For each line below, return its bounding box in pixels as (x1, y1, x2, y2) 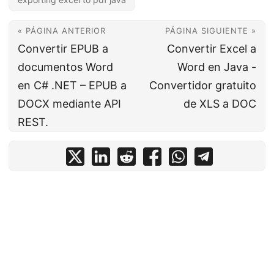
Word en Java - (177, 61, 256, 73)
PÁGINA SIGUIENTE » (165, 26, 256, 35)
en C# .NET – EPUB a (18, 79, 127, 92)
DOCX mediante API (18, 97, 121, 110)
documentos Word (18, 61, 113, 73)
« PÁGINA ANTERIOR (18, 26, 106, 35)
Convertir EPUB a (18, 42, 108, 55)
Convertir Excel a (167, 42, 256, 55)
